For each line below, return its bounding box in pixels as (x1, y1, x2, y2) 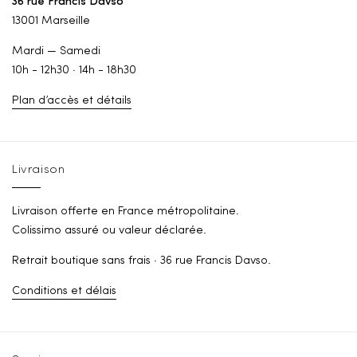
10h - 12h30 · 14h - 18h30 (12, 65, 136, 77)
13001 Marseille (12, 15, 90, 28)
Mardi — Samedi (12, 45, 100, 58)
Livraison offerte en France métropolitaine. (12, 206, 239, 218)
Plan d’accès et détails (12, 95, 131, 108)
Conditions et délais (12, 285, 116, 298)
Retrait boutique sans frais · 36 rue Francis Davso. (12, 255, 271, 268)
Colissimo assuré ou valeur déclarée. (12, 225, 206, 237)
